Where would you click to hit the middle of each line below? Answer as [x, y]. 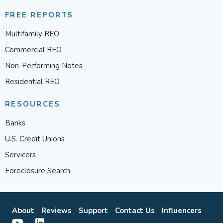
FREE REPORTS [39, 15]
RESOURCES [33, 104]
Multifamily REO [32, 34]
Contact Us [135, 211]
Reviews [56, 211]
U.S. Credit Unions [35, 139]
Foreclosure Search [38, 171]
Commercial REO [33, 50]
